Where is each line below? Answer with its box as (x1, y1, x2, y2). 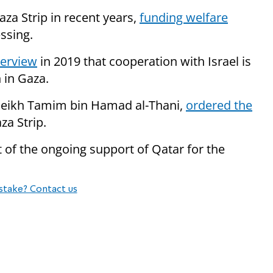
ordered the (186, 97, 252, 114)
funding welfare (140, 9, 228, 26)
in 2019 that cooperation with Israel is (37, 53, 251, 70)
